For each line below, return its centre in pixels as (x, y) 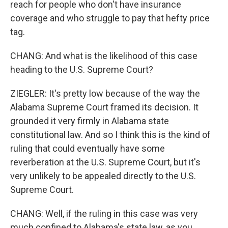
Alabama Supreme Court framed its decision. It (104, 107)
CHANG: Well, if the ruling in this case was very (104, 213)
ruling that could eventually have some (88, 148)
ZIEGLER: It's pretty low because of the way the (105, 93)
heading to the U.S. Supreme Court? (82, 69)
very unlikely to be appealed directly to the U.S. (103, 176)
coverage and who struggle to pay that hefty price (110, 18)
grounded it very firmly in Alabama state (90, 121)
